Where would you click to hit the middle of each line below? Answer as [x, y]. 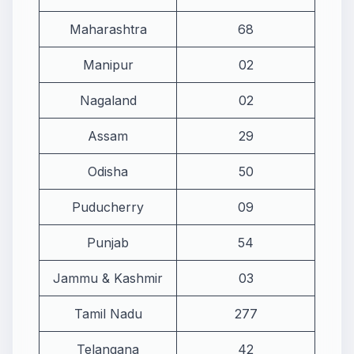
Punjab [108, 242]
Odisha [108, 171]
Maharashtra [108, 29]
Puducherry [108, 207]
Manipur [108, 64]
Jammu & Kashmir [108, 278]
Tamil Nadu [108, 313]
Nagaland [108, 100]
